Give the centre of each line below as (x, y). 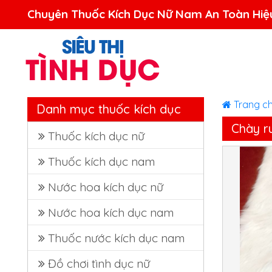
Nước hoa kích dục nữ (106, 187)
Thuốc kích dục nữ (96, 136)
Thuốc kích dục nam (101, 161)
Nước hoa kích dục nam (111, 212)
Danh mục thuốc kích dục (109, 109)
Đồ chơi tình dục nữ (99, 263)
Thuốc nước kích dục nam (116, 238)
